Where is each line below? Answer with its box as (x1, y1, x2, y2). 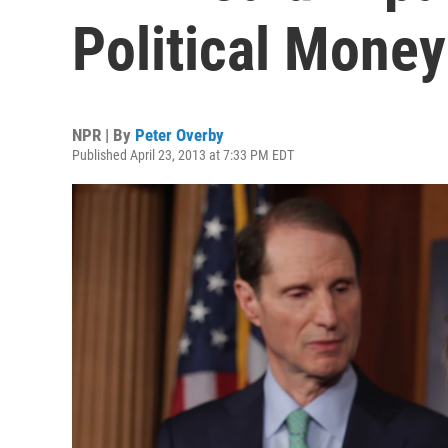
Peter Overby (135, 125, 224, 145)
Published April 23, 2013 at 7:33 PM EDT (72, 147, 294, 163)
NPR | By (72, 125, 135, 145)
